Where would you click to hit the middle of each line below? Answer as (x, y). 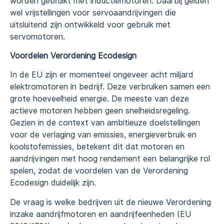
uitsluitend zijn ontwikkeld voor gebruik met (90, 24)
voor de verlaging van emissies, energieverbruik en (103, 135)
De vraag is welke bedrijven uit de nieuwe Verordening (110, 202)
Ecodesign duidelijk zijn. (53, 183)
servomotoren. (37, 36)
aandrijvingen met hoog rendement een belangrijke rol (110, 159)
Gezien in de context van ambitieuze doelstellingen (105, 123)
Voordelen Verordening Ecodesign (73, 56)
